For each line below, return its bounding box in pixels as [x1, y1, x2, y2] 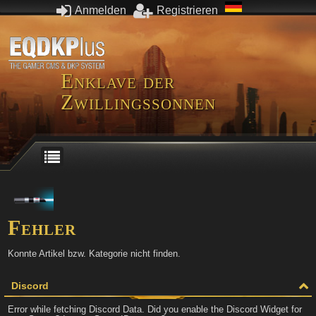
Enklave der [61, 68, 175, 92]
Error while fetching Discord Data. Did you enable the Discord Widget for [8, 304, 302, 315]
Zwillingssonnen [61, 90, 216, 114]
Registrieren [157, 4, 218, 16]
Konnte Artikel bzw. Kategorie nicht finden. [8, 248, 181, 259]
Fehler [8, 216, 76, 239]
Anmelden [73, 4, 126, 16]
